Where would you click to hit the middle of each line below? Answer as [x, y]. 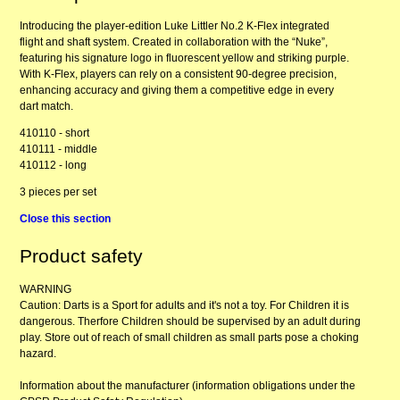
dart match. [47, 107]
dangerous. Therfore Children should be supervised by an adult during [191, 321]
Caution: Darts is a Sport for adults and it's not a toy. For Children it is [185, 305]
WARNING [46, 289]
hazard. [38, 353]
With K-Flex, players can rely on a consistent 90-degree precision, [179, 75]
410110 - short [55, 133]
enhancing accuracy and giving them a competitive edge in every [177, 91]
